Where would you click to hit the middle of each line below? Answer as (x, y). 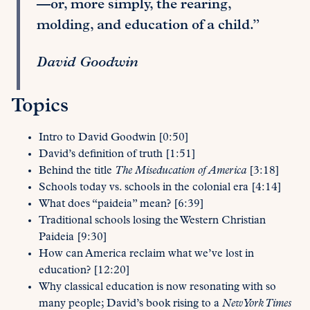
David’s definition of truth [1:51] (117, 155)
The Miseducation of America (181, 171)
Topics (40, 107)
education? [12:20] (84, 271)
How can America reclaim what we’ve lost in (146, 254)
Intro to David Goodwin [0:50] (114, 138)
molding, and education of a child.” (148, 26)
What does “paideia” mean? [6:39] (121, 204)
